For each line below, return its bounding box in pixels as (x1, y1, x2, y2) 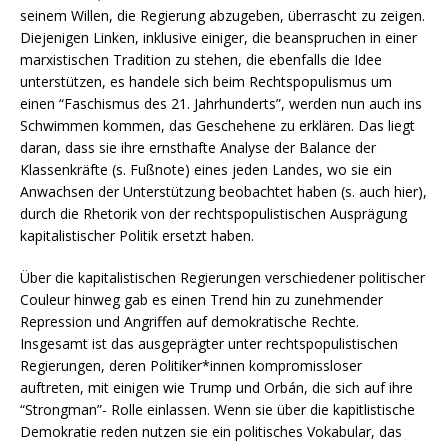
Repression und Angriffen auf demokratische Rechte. (20, 311, 359, 331)
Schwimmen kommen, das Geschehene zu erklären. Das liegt (20, 115, 415, 135)
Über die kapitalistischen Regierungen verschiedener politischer (20, 267, 425, 287)
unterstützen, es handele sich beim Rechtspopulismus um (20, 71, 392, 91)
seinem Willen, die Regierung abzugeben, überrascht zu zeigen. (20, 5, 425, 25)
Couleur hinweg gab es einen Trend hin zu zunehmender (20, 289, 383, 309)
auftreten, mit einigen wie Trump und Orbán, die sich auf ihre (20, 377, 413, 397)
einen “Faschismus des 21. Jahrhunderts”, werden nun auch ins (20, 93, 422, 113)
